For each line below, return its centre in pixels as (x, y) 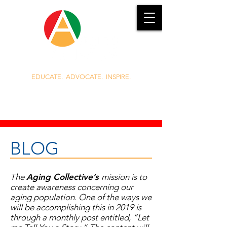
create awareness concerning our (72, 187)
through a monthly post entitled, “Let (80, 217)
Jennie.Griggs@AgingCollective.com (81, 106)
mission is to (124, 177)
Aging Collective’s (64, 177)
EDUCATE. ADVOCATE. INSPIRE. (81, 77)
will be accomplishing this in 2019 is (76, 207)
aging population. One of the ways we (81, 197)
